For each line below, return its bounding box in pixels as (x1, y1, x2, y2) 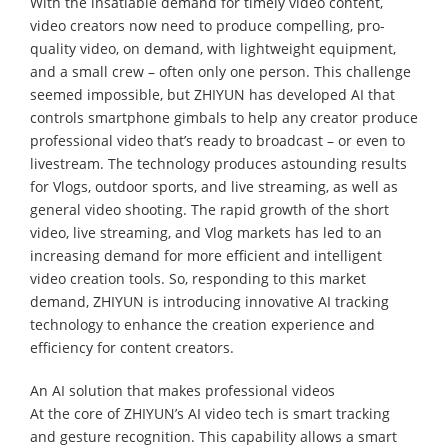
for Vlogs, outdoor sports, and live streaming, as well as (30, 176, 398, 196)
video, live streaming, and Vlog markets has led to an (30, 222, 382, 242)
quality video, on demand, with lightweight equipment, (30, 38, 396, 58)
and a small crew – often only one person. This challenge (30, 61, 411, 81)
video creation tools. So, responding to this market (30, 268, 366, 288)
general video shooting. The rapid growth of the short (30, 199, 389, 219)
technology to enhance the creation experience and (30, 314, 375, 334)
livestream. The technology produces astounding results (30, 153, 407, 173)
